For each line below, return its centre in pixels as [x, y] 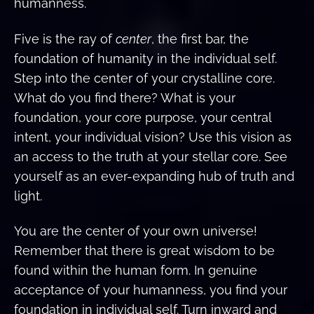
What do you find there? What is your [125, 97]
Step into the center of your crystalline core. [144, 78]
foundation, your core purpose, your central [143, 117]
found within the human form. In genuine [136, 271]
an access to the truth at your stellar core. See [151, 156]
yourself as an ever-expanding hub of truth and [154, 176]
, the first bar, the [200, 39]
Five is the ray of [65, 39]
